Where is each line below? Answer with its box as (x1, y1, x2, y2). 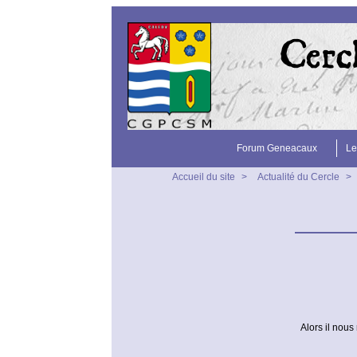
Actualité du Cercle (257, 171, 339, 182)
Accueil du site (172, 171, 235, 182)
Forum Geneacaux (236, 143, 317, 154)
